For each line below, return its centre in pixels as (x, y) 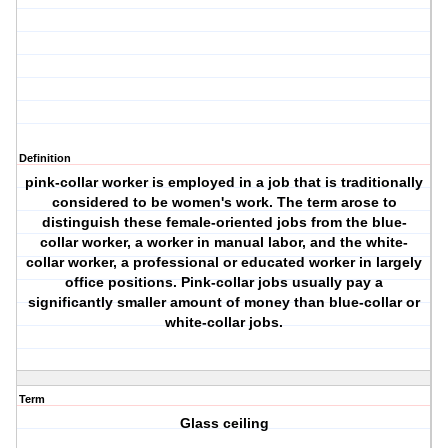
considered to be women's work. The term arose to (224, 202)
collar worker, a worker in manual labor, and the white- (224, 242)
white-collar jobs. (224, 322)
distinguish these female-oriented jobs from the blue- (224, 222)
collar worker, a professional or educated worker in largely (224, 262)
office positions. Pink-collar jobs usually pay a (224, 282)
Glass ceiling (224, 423)
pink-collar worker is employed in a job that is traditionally (224, 182)
